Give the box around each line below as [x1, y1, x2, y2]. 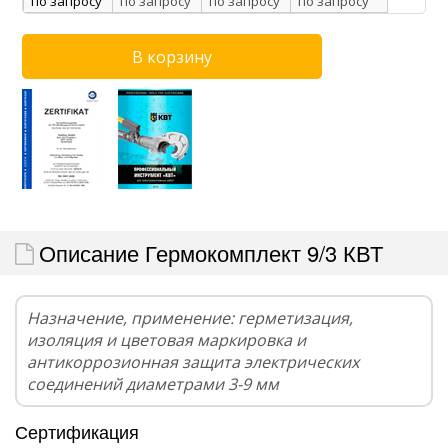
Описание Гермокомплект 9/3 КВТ [39, 237, 383, 269]
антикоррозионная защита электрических [27, 351, 359, 374]
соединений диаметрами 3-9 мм [27, 373, 279, 396]
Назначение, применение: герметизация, [27, 307, 353, 330]
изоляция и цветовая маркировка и [27, 329, 306, 352]
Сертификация [15, 418, 139, 445]
